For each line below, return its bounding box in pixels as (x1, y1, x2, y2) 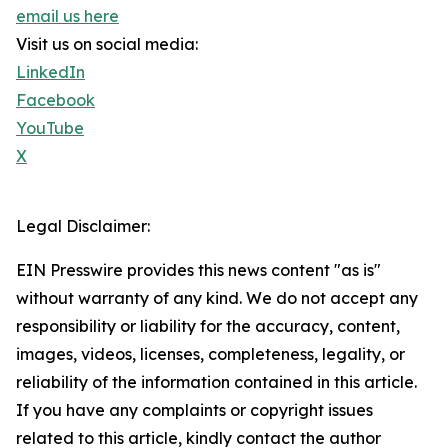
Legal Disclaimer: (16, 216, 150, 237)
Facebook (16, 90, 95, 111)
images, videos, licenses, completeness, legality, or (16, 344, 405, 365)
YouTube (16, 118, 84, 139)
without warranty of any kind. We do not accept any (16, 288, 418, 309)
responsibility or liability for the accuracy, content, (16, 316, 400, 337)
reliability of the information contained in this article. (16, 372, 417, 393)
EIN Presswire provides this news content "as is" (16, 260, 381, 281)
